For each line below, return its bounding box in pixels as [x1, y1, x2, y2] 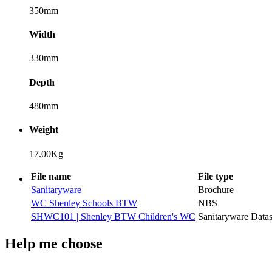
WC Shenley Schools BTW [31, 197, 137, 208]
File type [198, 171, 233, 182]
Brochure [198, 184, 234, 195]
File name [31, 171, 71, 182]
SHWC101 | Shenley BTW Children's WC [31, 211, 195, 222]
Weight [29, 124, 58, 135]
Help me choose [5, 236, 103, 252]
